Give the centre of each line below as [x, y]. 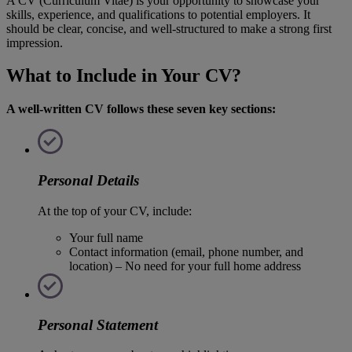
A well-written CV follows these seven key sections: [141, 109]
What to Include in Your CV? [124, 76]
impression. [35, 42]
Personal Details [88, 181]
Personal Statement [98, 324]
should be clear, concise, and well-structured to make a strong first [169, 28]
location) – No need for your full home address [185, 266]
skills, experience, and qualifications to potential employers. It [158, 14]
